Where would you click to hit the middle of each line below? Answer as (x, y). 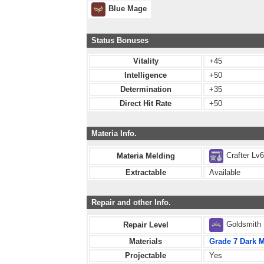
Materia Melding (146, 156)
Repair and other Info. (131, 203)
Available (225, 172)
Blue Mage (128, 9)
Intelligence (146, 75)
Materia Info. (114, 133)
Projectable (146, 256)
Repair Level (146, 225)
